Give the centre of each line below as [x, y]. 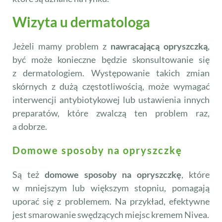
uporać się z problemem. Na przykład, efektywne [111, 201]
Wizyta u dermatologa [81, 22]
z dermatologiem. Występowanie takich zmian [111, 73]
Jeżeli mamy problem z [61, 46]
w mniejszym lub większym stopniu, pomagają [111, 188]
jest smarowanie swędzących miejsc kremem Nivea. [111, 215]
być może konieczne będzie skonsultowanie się [111, 59]
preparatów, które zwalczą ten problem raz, [111, 113]
